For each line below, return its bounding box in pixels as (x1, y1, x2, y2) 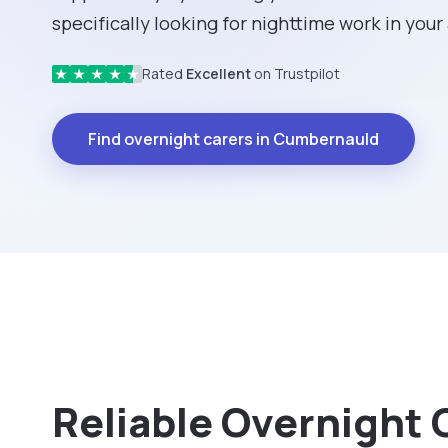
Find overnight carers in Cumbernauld (88, 128, 379, 151)
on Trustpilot (251, 64, 340, 84)
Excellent (186, 64, 251, 84)
